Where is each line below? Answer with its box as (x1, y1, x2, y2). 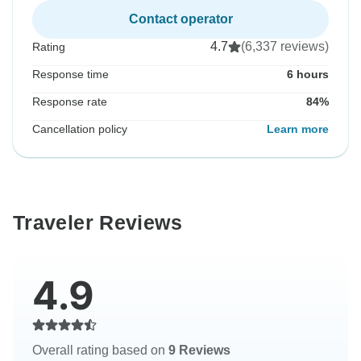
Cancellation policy (32, 122, 127, 136)
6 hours (287, 68, 329, 81)
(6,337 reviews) (241, 39, 329, 54)
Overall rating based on (32, 343, 168, 358)
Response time (32, 68, 109, 81)
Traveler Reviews (13, 211, 182, 234)
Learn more (267, 122, 329, 136)
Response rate (32, 95, 107, 109)
